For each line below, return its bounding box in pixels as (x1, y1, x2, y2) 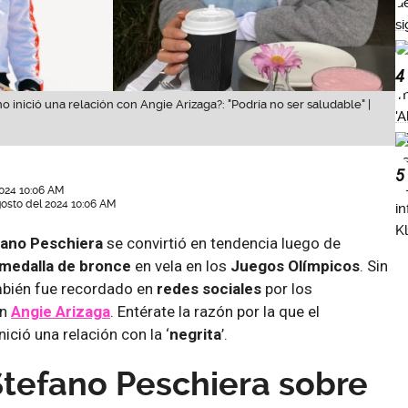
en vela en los (131, 256, 227, 275)
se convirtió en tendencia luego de (103, 233, 341, 252)
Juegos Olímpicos (227, 256, 360, 275)
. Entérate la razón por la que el (110, 301, 320, 321)
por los (265, 279, 312, 298)
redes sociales (157, 279, 265, 298)
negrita (169, 324, 221, 343)
